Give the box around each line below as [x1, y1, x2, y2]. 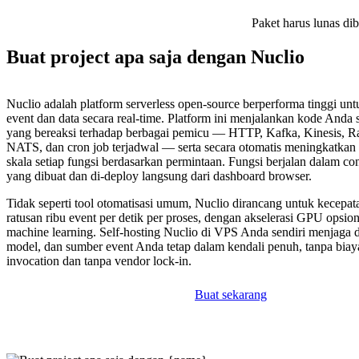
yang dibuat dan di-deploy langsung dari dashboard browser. [6, 169, 312, 184]
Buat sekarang [195, 288, 267, 302]
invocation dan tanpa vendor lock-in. [6, 254, 192, 268]
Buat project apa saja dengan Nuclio [6, 46, 305, 68]
